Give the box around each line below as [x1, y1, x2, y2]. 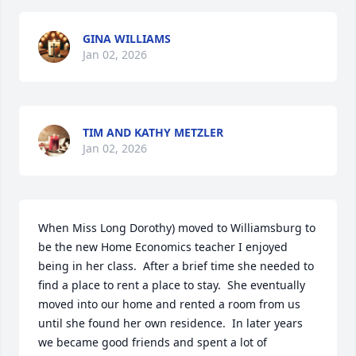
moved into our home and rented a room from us [38, 296, 300, 311]
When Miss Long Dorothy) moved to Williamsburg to [38, 220, 315, 235]
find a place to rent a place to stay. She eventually [38, 277, 305, 292]
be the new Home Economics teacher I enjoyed [38, 239, 288, 254]
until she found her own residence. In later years [38, 315, 303, 331]
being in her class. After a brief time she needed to [38, 258, 314, 273]
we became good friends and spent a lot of [38, 335, 267, 350]
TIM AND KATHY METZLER [83, 125, 223, 140]
